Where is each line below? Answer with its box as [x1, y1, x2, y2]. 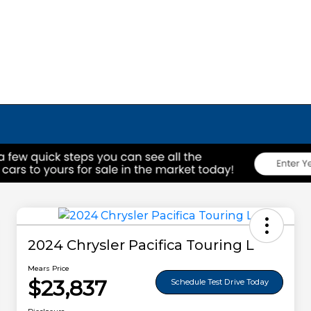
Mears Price [28, 264, 69, 274]
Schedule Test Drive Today [170, 276, 269, 287]
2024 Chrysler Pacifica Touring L [28, 237, 254, 254]
